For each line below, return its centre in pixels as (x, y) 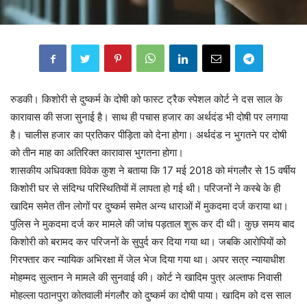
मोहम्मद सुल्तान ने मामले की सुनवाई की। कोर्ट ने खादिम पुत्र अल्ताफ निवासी (146, 278)
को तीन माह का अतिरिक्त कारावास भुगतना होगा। (97, 153)
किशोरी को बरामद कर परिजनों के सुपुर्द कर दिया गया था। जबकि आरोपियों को (148, 242)
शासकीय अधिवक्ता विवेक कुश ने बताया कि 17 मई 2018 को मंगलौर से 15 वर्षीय (153, 171)
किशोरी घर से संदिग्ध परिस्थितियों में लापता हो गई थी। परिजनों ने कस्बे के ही (145, 188)
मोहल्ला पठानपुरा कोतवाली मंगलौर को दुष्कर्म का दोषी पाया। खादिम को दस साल (151, 295)
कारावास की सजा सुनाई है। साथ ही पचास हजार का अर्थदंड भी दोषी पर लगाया (149, 117)
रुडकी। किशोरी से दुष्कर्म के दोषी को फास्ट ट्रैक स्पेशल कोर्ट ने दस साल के (146, 99)
